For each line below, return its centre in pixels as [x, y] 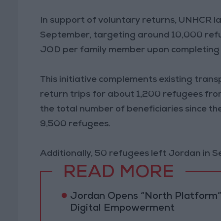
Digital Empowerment [122, 208]
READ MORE [119, 174]
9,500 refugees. [75, 124]
